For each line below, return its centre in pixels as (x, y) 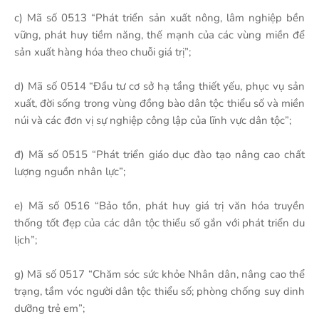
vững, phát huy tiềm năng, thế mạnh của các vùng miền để (159, 35)
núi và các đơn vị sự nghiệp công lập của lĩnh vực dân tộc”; (153, 120)
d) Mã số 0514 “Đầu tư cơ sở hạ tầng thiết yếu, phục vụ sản (159, 86)
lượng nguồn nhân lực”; (70, 172)
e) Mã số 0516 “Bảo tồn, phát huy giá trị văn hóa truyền (159, 206)
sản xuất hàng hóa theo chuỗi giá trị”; (103, 52)
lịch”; (26, 240)
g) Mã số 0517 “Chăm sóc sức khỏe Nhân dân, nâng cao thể (159, 274)
